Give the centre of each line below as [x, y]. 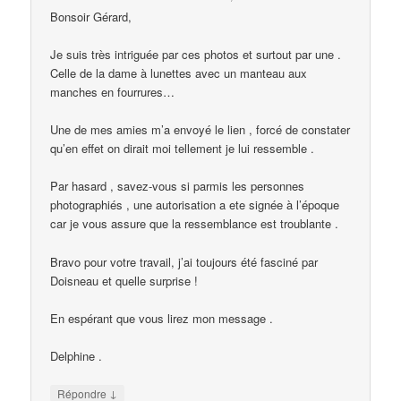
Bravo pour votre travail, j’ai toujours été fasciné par [184, 261]
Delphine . [77, 355]
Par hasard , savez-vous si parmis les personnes [178, 186]
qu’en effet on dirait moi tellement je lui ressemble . [183, 149]
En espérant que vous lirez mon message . [162, 318]
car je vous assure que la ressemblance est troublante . [195, 224]
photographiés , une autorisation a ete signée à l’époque [195, 205]
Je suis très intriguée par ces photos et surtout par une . [196, 55]
